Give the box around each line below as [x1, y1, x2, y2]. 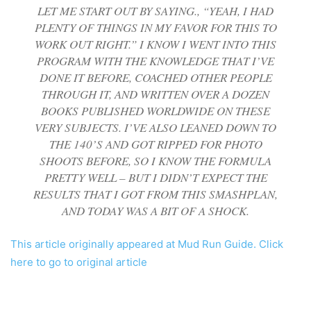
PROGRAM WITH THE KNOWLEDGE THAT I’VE [37, 53, 274, 69]
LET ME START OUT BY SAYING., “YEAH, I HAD [37, 3, 274, 19]
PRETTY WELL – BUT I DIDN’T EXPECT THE [44, 169, 267, 186]
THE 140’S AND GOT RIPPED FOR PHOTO [49, 136, 262, 153]
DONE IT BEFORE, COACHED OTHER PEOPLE [39, 69, 272, 86]
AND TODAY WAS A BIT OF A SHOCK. [62, 203, 249, 219]
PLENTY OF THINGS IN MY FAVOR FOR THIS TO [34, 19, 277, 36]
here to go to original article [10, 255, 147, 269]
